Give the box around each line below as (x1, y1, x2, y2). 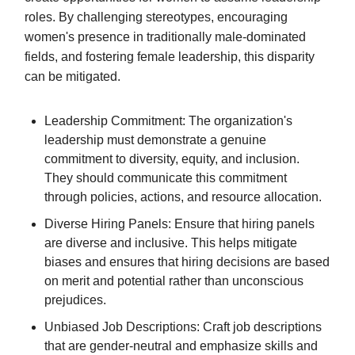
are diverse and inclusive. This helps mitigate (44, 235, 297, 250)
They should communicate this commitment (44, 170, 287, 185)
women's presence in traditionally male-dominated (25, 29, 306, 44)
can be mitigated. (25, 69, 120, 83)
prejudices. (44, 292, 106, 307)
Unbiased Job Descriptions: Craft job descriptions (44, 319, 322, 334)
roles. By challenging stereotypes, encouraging (25, 10, 288, 24)
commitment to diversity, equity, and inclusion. (44, 151, 300, 166)
